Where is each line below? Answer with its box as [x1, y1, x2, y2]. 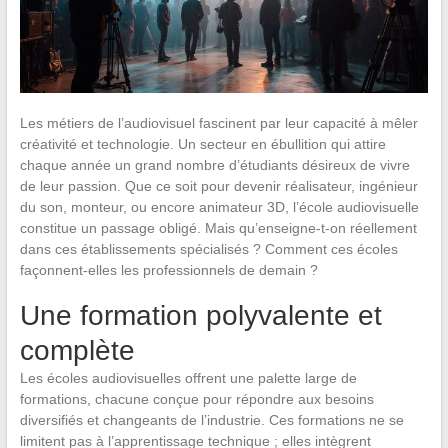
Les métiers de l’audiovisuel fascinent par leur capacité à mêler [19, 114, 418, 131]
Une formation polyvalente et [19, 299, 382, 331]
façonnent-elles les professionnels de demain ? [19, 261, 322, 278]
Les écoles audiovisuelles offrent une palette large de [19, 369, 357, 386]
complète [19, 334, 135, 366]
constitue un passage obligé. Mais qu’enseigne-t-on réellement [19, 219, 417, 236]
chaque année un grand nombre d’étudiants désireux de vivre [19, 156, 410, 173]
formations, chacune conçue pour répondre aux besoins [19, 390, 374, 407]
